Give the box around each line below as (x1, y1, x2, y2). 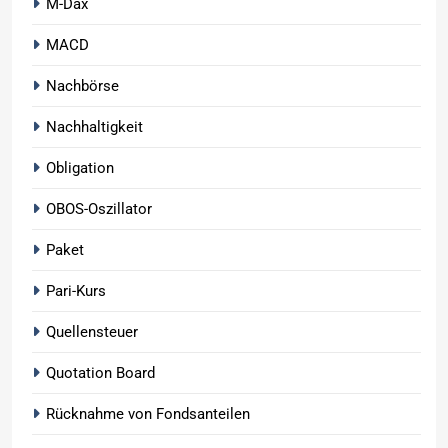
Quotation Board (46, 364, 155, 383)
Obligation (46, 159, 114, 178)
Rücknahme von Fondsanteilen (46, 405, 250, 424)
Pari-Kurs (46, 282, 106, 301)
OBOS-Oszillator (46, 200, 152, 219)
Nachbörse (46, 77, 119, 96)
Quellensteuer (46, 323, 138, 342)
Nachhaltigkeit (46, 118, 143, 137)
